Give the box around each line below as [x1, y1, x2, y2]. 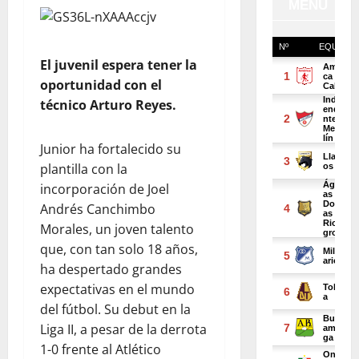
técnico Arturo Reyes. [40, 96, 176, 114]
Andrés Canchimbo [40, 200, 155, 218]
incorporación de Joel [40, 180, 169, 198]
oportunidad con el [40, 76, 162, 94]
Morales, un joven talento [40, 220, 194, 238]
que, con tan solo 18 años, [40, 240, 198, 258]
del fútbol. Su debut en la [40, 301, 191, 318]
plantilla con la [40, 160, 127, 178]
